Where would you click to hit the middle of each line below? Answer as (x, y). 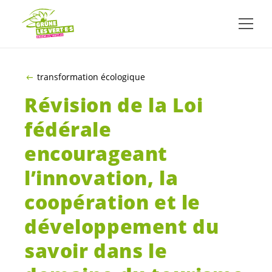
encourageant (96, 154)
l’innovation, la (101, 178)
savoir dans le (96, 251)
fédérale (68, 129)
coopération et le (112, 202)
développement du (122, 226)
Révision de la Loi (114, 105)
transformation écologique (91, 77)
